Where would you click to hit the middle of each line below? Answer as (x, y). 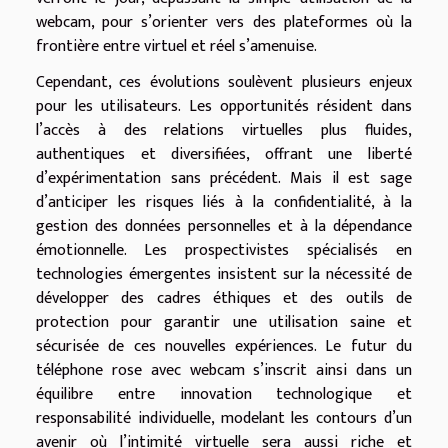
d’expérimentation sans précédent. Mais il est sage (224, 179)
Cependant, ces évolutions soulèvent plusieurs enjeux (224, 83)
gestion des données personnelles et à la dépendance (224, 227)
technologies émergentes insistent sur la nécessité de (224, 275)
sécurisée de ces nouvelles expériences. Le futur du (224, 347)
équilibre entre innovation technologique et (224, 395)
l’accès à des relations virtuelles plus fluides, (224, 131)
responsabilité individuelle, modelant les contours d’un (224, 419)
